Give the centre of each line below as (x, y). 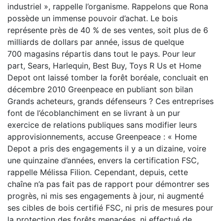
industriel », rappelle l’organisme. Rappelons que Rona (108, 6)
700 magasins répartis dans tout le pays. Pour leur (102, 54)
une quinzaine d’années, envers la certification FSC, (103, 160)
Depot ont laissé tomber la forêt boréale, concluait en (108, 77)
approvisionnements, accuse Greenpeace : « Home (102, 137)
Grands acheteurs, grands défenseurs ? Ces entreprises (110, 101)
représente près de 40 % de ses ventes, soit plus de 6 (108, 30)
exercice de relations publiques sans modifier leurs (102, 125)
